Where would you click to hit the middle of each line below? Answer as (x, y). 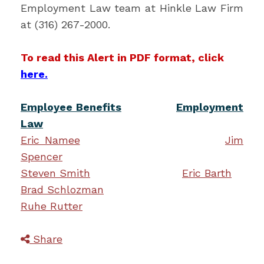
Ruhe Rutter (52, 206)
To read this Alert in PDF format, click (122, 57)
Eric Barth (207, 173)
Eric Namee (50, 140)
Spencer (42, 156)
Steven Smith (55, 173)
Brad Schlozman (62, 189)
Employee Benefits (71, 107)
